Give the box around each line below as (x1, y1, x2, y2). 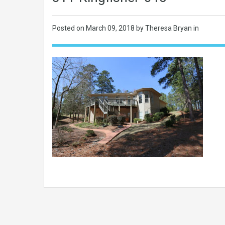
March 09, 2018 (86, 24, 136, 32)
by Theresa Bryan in (136, 24, 199, 32)
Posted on (52, 24, 86, 32)
